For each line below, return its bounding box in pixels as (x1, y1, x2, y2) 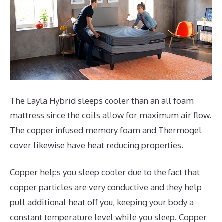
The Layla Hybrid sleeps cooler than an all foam (10, 95, 194, 106)
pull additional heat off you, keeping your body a (10, 197, 194, 208)
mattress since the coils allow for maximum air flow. (10, 110, 211, 120)
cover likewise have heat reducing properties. (10, 139, 183, 150)
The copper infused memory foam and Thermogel (10, 124, 202, 135)
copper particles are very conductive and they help (10, 182, 202, 193)
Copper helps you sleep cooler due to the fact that (10, 167, 200, 178)
